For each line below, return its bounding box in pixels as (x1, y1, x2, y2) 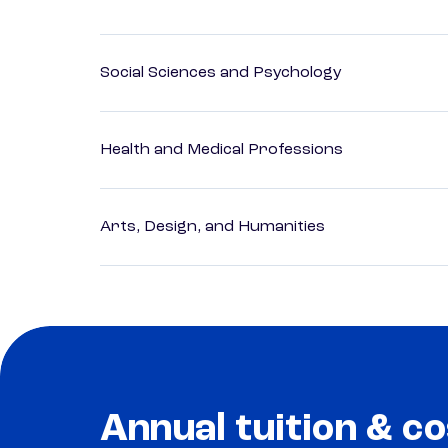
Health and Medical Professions (100, 142, 343, 159)
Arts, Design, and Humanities (100, 219, 325, 236)
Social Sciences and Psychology (100, 65, 342, 82)
